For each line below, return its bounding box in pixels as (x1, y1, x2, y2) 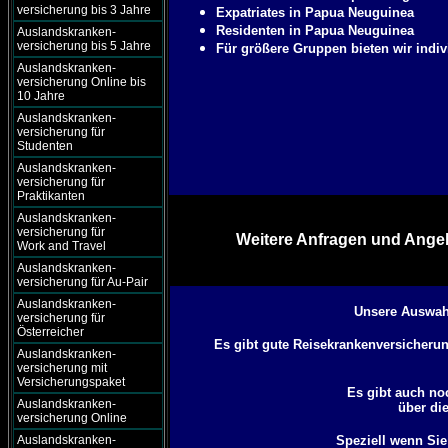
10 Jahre (17, 89, 65, 103)
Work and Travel (17, 239, 106, 253)
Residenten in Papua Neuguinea (216, 23, 415, 38)
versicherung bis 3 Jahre (17, 3, 151, 17)
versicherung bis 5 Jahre (17, 39, 151, 53)
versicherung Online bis (17, 75, 146, 89)
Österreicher (17, 325, 84, 339)
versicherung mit (17, 361, 107, 375)
